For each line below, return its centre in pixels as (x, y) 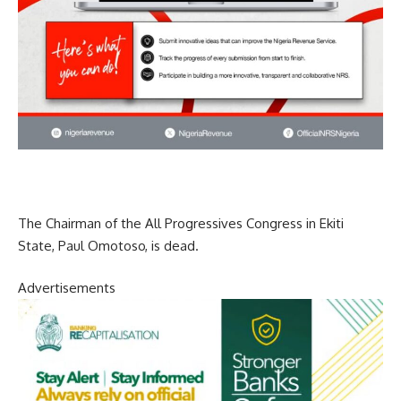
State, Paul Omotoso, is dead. (108, 245)
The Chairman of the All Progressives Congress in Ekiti (181, 223)
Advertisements (67, 288)
